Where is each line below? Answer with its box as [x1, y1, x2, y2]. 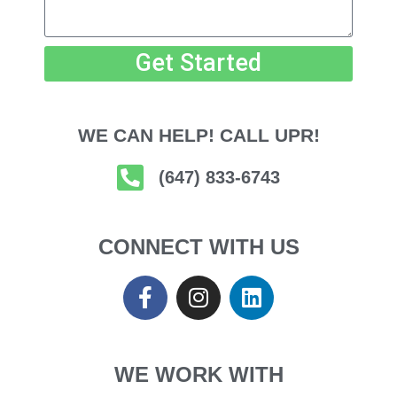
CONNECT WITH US [97, 234, 300, 259]
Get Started [136, 49, 261, 78]
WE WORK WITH [113, 362, 284, 386]
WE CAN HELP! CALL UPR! [77, 124, 320, 145]
